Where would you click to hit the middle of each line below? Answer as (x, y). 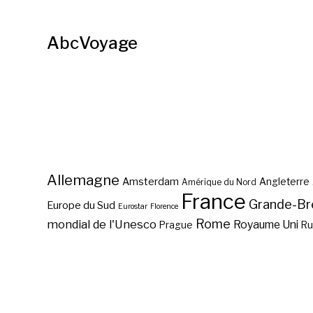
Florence (165, 206)
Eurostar (133, 206)
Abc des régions (183, 267)
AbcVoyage (93, 43)
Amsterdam (151, 181)
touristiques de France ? (183, 291)
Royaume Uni (266, 225)
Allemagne (83, 180)
